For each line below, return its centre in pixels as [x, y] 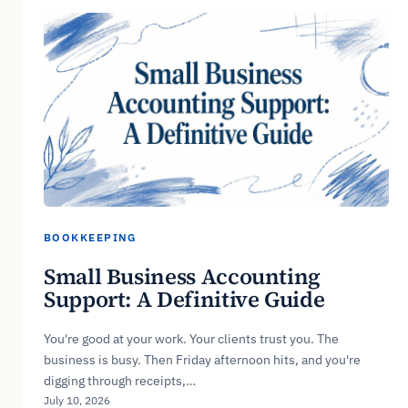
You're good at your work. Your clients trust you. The [191, 338]
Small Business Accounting [183, 276]
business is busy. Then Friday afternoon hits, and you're [202, 359]
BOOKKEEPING [91, 238]
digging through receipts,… [120, 380]
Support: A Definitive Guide [184, 299]
